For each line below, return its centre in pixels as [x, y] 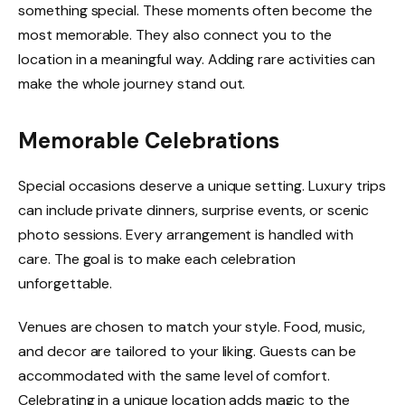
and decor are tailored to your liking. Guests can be [187, 352]
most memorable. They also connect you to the [175, 34]
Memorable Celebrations [149, 141]
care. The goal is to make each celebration [157, 259]
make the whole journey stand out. [132, 83]
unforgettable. [66, 284]
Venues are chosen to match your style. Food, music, [192, 327]
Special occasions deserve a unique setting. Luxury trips [202, 186]
